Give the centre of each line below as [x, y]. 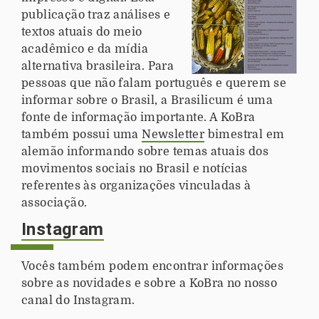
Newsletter [173, 134]
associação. [54, 203]
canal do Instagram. [78, 300]
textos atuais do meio [82, 32]
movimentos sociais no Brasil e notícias [135, 168]
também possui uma [82, 134]
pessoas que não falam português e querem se [154, 83]
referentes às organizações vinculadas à [136, 185]
